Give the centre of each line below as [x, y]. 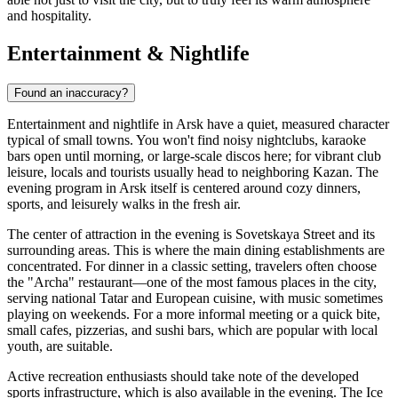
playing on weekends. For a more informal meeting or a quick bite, [194, 314]
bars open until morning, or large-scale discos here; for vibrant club [194, 155]
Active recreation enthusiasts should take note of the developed [183, 376]
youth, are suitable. [60, 346]
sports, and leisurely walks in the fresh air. [124, 203]
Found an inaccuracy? [71, 92]
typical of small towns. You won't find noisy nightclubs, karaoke [187, 139]
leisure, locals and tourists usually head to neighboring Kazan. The [193, 171]
